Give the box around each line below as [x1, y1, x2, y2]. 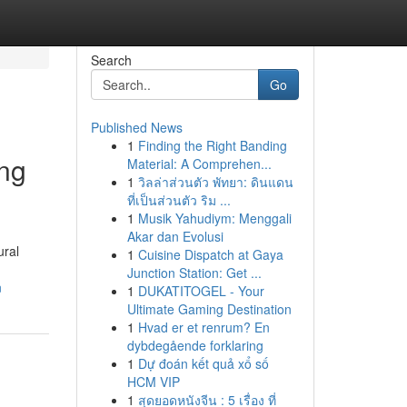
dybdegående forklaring [126, 336, 263, 354]
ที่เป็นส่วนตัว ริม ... [126, 191, 231, 209]
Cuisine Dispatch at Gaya [137, 245, 283, 263]
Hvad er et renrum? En [137, 318, 270, 336]
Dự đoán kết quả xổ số [137, 354, 269, 372]
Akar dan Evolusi [126, 227, 223, 245]
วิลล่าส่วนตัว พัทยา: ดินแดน [137, 173, 293, 191]
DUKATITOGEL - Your [137, 282, 264, 300]
